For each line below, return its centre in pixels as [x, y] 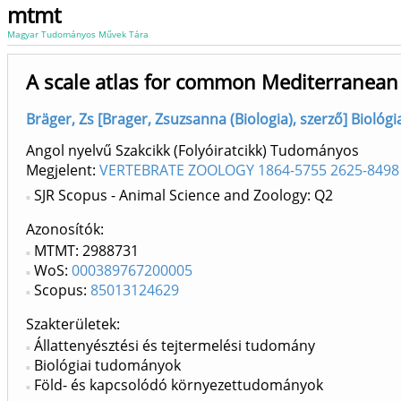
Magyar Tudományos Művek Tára [78, 34]
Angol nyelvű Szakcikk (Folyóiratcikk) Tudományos [192, 151]
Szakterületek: [73, 324]
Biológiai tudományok [107, 366]
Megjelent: [63, 171]
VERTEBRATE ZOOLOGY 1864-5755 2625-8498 [249, 171]
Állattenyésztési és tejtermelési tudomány [175, 346]
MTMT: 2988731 [86, 251]
